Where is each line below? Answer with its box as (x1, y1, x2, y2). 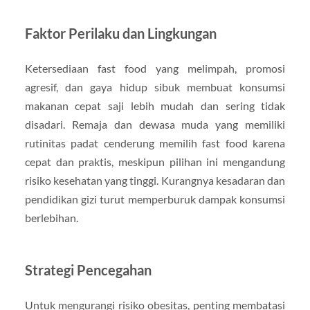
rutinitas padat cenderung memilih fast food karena (24, 136, 286, 149)
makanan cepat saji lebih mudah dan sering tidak (24, 98, 286, 112)
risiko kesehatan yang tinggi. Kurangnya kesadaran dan (24, 173, 286, 187)
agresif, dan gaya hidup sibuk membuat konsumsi (24, 80, 286, 93)
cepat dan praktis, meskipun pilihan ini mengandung (24, 154, 286, 168)
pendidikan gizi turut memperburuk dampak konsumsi (24, 192, 286, 206)
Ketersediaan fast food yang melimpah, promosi (24, 61, 286, 75)
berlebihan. (24, 210, 78, 224)
